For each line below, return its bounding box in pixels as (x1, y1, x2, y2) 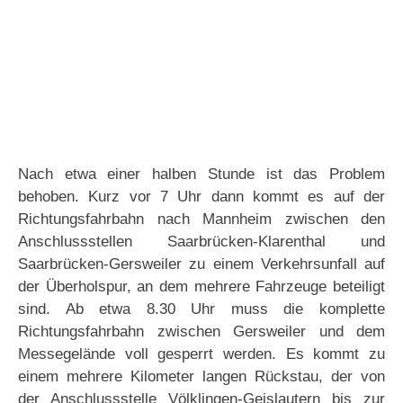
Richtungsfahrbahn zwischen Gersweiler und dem (18, 323, 385, 341)
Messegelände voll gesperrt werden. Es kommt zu (18, 345, 385, 363)
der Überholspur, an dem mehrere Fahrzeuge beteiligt (18, 278, 385, 296)
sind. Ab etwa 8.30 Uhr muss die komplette (18, 300, 385, 318)
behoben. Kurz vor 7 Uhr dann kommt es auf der (18, 188, 385, 206)
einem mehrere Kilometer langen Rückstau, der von (18, 368, 385, 386)
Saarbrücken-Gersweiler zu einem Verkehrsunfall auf (18, 255, 385, 273)
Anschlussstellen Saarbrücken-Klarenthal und (18, 233, 385, 251)
